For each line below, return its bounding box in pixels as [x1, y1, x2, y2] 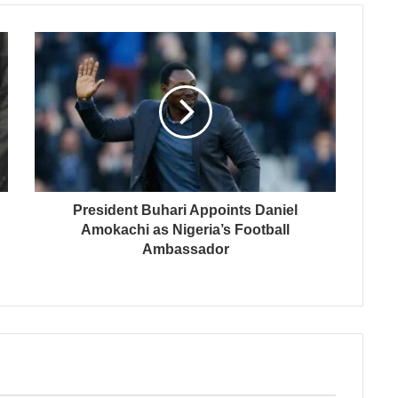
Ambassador [141, 242, 229, 257]
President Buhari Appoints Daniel [73, 203, 298, 218]
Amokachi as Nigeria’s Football [81, 222, 290, 237]
